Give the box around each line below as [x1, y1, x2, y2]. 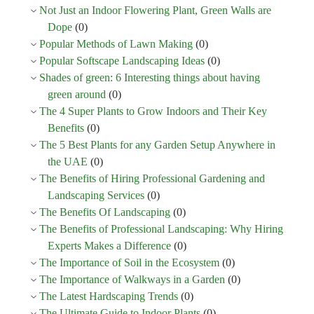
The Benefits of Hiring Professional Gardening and [39, 172, 265, 184]
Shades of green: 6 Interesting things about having [39, 71, 260, 83]
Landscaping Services [48, 189, 144, 201]
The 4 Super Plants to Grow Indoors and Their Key [39, 104, 267, 117]
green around [48, 88, 106, 100]
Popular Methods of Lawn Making [39, 37, 193, 50]
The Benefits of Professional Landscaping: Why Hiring [39, 222, 283, 235]
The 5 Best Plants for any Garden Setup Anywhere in [39, 138, 275, 151]
